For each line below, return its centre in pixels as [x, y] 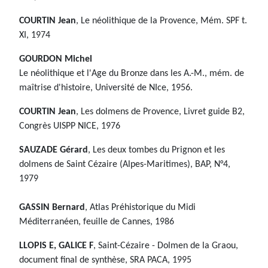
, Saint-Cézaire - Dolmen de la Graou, [166, 246]
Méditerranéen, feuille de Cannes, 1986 [97, 222]
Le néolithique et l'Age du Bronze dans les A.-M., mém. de [132, 74]
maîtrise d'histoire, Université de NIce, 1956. [106, 88]
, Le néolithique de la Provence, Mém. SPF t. [162, 21]
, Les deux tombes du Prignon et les [156, 150]
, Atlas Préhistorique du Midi [140, 208]
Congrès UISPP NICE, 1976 [70, 127]
